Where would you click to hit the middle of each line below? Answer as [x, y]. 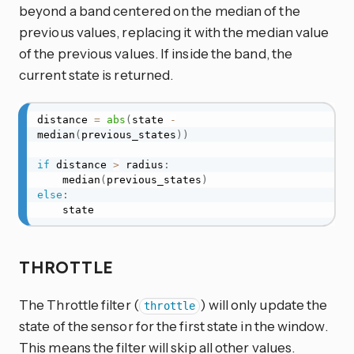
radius [141, 164]
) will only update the [264, 305]
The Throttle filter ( [79, 305]
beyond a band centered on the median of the [160, 10]
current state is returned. [96, 74]
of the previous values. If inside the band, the [156, 53]
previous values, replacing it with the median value [174, 32]
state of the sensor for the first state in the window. [173, 326]
